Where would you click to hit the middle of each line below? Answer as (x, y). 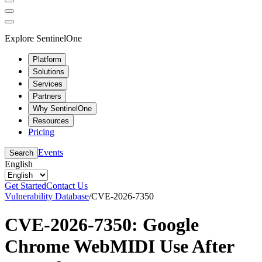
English (19, 164)
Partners (47, 96)
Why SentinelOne (62, 108)
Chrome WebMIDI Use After (119, 246)
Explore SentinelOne (43, 38)
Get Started (25, 185)
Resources (51, 120)
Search (21, 153)
